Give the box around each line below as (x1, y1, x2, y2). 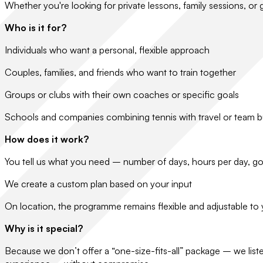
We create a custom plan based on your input (5, 178, 192, 190)
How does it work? (5, 133, 89, 145)
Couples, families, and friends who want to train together (5, 66, 236, 78)
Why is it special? (5, 222, 83, 234)
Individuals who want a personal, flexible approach (5, 44, 210, 56)
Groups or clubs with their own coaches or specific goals (5, 89, 239, 100)
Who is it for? (5, 22, 66, 33)
